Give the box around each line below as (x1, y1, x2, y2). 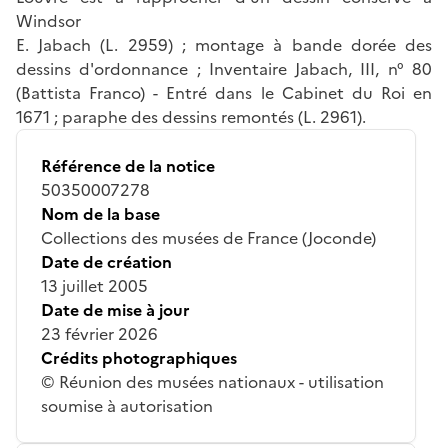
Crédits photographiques (41, 345, 237, 370)
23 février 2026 (41, 321, 158, 346)
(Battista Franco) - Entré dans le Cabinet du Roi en (16, 80, 432, 105)
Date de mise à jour (41, 297, 190, 322)
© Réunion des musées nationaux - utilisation (41, 369, 384, 394)
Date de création (41, 249, 172, 274)
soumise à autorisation (41, 393, 213, 418)
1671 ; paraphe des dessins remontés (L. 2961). (16, 104, 366, 129)
